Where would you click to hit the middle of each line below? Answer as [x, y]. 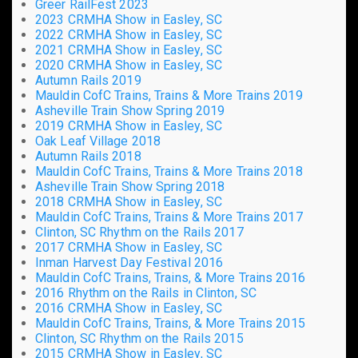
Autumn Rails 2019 [88, 81]
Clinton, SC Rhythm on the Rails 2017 [139, 233]
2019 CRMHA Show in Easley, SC [129, 126]
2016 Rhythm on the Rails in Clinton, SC [146, 293]
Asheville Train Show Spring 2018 [130, 187]
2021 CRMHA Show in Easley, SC [129, 50]
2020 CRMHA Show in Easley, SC [129, 66]
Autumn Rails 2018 [88, 157]
